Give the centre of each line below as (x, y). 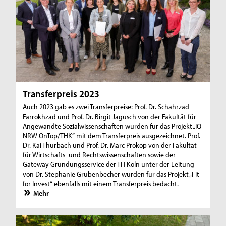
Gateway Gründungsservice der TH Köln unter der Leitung (109, 164)
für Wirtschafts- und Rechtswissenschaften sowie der (99, 155)
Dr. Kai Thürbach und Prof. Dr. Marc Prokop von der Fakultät (110, 145)
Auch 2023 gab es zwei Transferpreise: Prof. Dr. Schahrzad (106, 107)
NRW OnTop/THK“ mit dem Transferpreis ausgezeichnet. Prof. (112, 136)
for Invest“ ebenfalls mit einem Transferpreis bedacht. (101, 184)
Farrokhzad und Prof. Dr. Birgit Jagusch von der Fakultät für (110, 117)
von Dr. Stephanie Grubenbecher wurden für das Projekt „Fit (111, 174)
